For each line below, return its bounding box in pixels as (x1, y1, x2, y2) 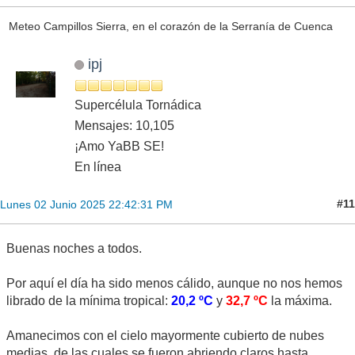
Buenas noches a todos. (6, 241, 142, 255)
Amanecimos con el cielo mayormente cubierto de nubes (6, 328, 324, 342)
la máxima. (268, 293, 332, 307)
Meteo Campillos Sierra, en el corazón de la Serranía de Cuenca (8, 20, 333, 33)
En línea (74, 159, 121, 174)
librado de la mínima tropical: (6, 293, 171, 307)
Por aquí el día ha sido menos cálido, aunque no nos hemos (6, 276, 342, 290)
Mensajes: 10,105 (74, 118, 174, 132)
